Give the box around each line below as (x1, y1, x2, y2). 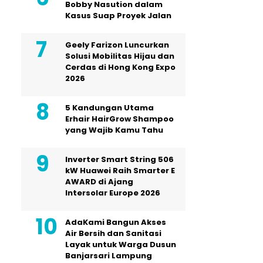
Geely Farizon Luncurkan (65, 39, 169, 50)
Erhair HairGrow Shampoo (65, 113, 174, 124)
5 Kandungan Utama (65, 102, 154, 113)
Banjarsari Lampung (65, 249, 152, 261)
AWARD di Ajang (65, 176, 133, 187)
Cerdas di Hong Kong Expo (65, 61, 176, 73)
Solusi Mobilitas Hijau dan (65, 50, 174, 62)
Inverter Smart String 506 (65, 153, 174, 165)
